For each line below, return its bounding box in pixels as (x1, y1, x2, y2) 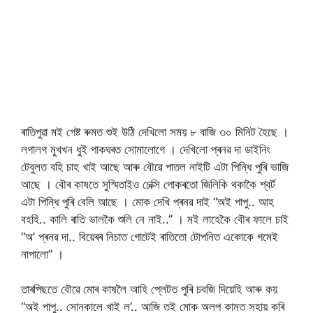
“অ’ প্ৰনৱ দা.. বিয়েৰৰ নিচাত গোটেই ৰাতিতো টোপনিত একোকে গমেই (21, 229, 278, 244)
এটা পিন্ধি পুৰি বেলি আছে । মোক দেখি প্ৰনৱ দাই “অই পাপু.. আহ (21, 194, 274, 209)
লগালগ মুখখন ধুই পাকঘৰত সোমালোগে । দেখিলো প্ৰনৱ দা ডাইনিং (21, 142, 270, 156)
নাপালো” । (21, 247, 64, 261)
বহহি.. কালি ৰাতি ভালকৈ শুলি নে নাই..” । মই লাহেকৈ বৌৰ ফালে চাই (21, 212, 289, 226)
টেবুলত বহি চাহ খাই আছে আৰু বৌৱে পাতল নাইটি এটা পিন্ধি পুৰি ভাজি (21, 159, 289, 174)
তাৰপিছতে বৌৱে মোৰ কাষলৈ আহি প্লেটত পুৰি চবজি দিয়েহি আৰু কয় (21, 282, 277, 297)
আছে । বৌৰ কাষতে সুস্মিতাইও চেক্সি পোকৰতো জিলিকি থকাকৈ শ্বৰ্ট (21, 177, 275, 191)
